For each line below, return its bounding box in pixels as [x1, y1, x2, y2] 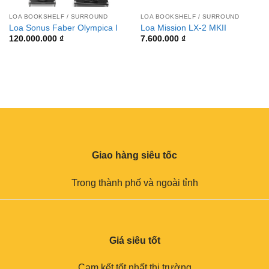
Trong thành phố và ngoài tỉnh [71, 177, 198, 188]
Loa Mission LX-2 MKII [140, 23, 226, 32]
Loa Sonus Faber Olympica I [8, 23, 118, 32]
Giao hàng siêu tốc [92, 150, 177, 160]
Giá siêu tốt [109, 235, 160, 246]
